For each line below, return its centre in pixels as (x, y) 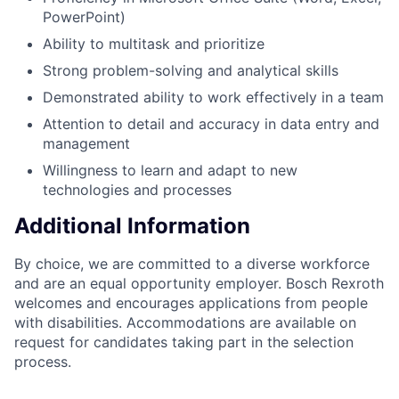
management (86, 143)
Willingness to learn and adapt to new (170, 170)
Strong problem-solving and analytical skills (191, 70)
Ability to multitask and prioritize (154, 43)
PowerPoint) (84, 16)
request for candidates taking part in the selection (184, 342)
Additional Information (132, 226)
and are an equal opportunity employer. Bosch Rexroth (199, 284)
